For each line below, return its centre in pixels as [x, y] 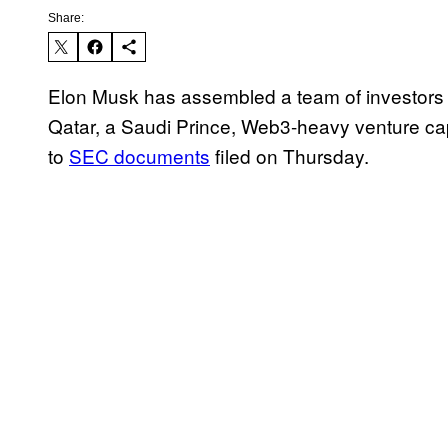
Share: [66, 18]
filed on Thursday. [289, 156]
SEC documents [139, 156]
